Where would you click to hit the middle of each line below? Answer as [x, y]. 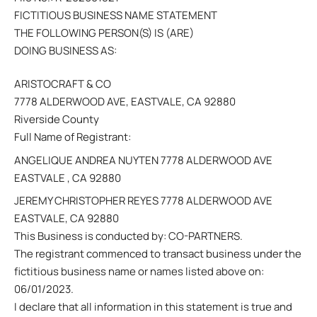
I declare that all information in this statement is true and [153, 307]
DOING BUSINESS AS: [65, 50]
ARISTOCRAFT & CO [63, 84]
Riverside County [57, 119]
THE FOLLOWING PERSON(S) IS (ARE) [104, 33]
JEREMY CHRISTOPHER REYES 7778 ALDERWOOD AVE [143, 201]
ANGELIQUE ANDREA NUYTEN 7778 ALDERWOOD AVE [143, 160]
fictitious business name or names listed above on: [139, 271]
